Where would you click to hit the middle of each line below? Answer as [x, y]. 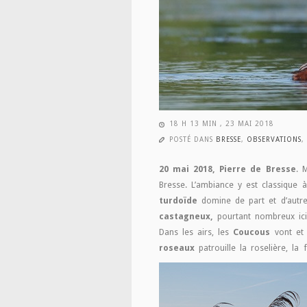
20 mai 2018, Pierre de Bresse [228, 169]
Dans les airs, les [196, 232]
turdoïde [178, 200]
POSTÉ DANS [193, 139]
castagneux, [186, 216]
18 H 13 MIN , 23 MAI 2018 [222, 124]
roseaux [177, 248]
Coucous [252, 232]
